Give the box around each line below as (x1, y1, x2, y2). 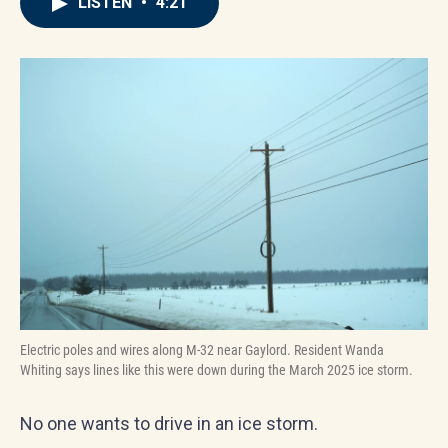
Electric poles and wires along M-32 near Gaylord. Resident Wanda (20, 342, 384, 358)
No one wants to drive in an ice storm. (20, 413, 318, 434)
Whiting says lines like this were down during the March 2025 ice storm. (20, 362, 413, 378)
